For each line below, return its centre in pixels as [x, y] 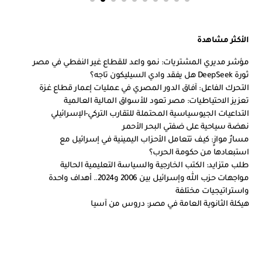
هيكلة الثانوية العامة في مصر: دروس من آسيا [170, 204]
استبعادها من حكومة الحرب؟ [199, 153]
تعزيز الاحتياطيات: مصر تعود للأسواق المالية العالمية [156, 101]
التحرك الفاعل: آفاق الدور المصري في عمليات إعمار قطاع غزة [144, 89]
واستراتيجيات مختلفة [212, 192]
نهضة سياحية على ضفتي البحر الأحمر [186, 127]
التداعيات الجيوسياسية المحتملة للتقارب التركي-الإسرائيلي [150, 114]
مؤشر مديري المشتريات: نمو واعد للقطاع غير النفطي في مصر [141, 63]
